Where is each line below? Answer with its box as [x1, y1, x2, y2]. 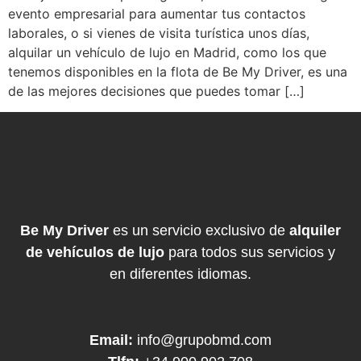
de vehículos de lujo [26, 244, 164, 261]
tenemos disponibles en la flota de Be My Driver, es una [8, 64, 347, 80]
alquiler [289, 222, 341, 239]
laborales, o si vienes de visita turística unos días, [8, 25, 309, 41]
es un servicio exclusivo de [113, 222, 289, 239]
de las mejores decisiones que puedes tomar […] [8, 83, 305, 99]
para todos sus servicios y [164, 244, 335, 261]
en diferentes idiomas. [110, 266, 251, 283]
